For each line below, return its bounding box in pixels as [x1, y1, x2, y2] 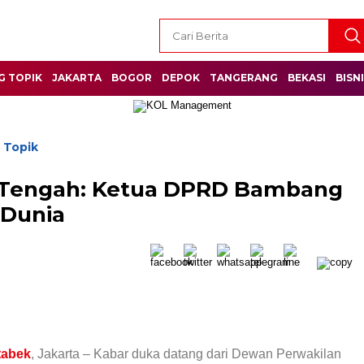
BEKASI [288, 71, 326, 84]
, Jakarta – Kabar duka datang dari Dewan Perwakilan [31, 347, 341, 361]
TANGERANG [210, 71, 278, 84]
